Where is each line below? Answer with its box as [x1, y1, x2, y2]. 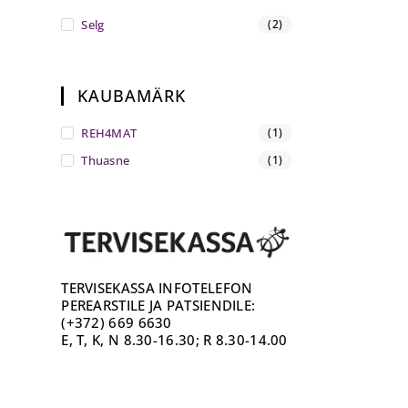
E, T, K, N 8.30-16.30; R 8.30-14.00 [61, 330, 288, 349]
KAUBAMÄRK [77, 84, 187, 107]
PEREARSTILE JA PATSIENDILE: [61, 295, 256, 314]
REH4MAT [81, 124, 138, 141]
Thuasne [81, 151, 130, 168]
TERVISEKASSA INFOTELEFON [61, 278, 253, 297]
